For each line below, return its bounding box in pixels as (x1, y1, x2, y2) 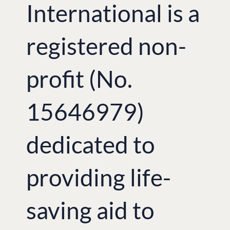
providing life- (26, 163, 171, 191)
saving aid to (26, 196, 155, 224)
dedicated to (26, 130, 156, 159)
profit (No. (26, 64, 133, 93)
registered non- (26, 31, 187, 60)
